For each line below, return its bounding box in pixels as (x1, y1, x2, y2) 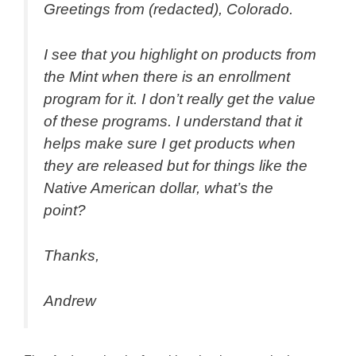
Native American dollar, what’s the (44, 180, 273, 197)
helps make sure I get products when (44, 135, 296, 153)
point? (44, 202, 86, 219)
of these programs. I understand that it (44, 113, 302, 130)
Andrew (44, 292, 96, 309)
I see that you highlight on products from (44, 46, 316, 64)
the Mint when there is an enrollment (44, 68, 290, 86)
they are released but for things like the (44, 157, 308, 175)
